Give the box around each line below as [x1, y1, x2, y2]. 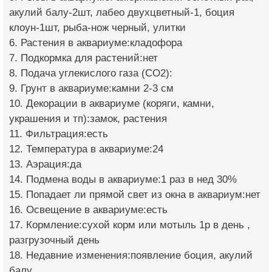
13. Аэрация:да [9, 158, 81, 170]
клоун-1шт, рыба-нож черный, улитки [9, 21, 186, 33]
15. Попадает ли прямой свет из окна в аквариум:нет [9, 188, 260, 200]
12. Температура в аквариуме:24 [9, 143, 163, 155]
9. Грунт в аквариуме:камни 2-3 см [9, 82, 174, 94]
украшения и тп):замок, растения [9, 112, 167, 124]
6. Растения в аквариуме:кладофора [9, 36, 182, 49]
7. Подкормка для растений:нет [9, 52, 158, 64]
